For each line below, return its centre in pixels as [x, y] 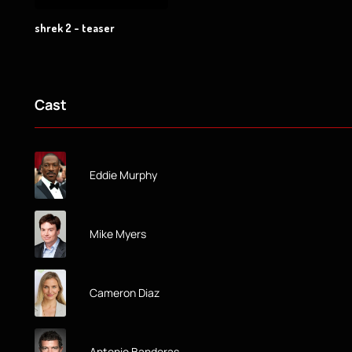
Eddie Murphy [123, 174]
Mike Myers [118, 233]
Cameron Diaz [125, 292]
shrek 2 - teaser [75, 27]
